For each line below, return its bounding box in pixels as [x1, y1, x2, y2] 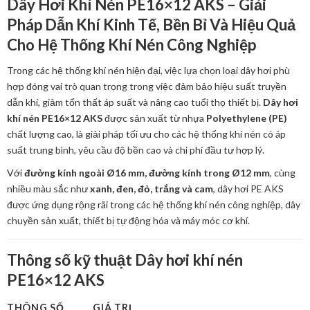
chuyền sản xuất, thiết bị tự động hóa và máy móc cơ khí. [7, 215, 250, 227]
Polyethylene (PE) [206, 112, 287, 125]
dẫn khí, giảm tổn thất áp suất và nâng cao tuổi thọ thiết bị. [7, 96, 263, 109]
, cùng [270, 167, 295, 179]
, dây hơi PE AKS [213, 183, 284, 195]
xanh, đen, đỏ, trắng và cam [90, 183, 213, 195]
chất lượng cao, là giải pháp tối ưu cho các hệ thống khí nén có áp [7, 128, 286, 140]
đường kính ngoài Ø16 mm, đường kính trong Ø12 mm [24, 167, 270, 179]
